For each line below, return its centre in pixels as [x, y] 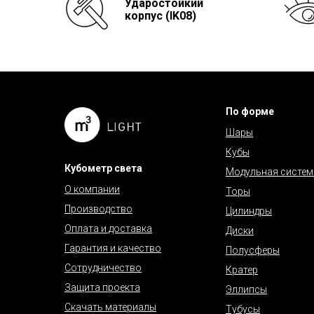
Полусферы [253, 250]
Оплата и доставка [108, 228]
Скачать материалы [110, 307]
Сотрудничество [103, 267]
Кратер [242, 269]
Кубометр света [103, 168]
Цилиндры [249, 211]
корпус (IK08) [161, 15]
